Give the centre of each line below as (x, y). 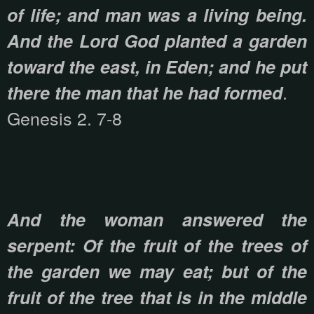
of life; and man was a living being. (157, 15)
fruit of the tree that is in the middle (157, 298)
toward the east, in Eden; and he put (157, 67)
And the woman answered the (157, 220)
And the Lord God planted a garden (157, 41)
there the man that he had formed (145, 93)
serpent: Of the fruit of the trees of (157, 246)
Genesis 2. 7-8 (64, 118)
